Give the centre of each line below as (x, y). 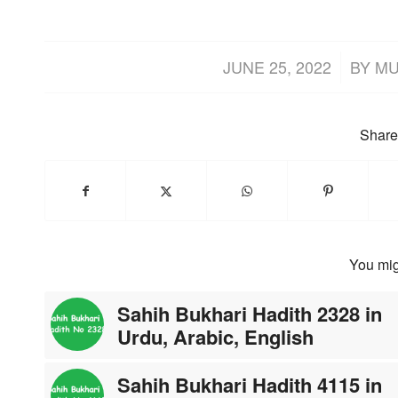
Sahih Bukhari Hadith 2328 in (250, 313)
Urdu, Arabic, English (215, 336)
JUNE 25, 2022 (277, 67)
